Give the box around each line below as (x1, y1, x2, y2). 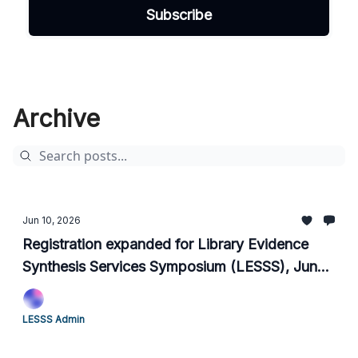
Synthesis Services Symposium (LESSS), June (22, 258, 325, 275)
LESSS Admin (22, 313, 85, 325)
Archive (13, 104, 100, 133)
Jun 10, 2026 (22, 214, 81, 226)
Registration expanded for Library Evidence (22, 236, 308, 253)
